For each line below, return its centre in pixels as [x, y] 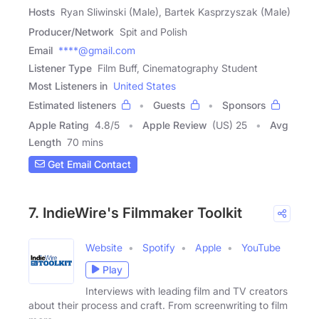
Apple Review [174, 125]
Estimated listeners [72, 105]
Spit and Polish [153, 31]
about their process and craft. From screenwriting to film [158, 305]
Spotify [159, 247]
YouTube [261, 247]
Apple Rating [59, 125]
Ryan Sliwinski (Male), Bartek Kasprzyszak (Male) [176, 11]
